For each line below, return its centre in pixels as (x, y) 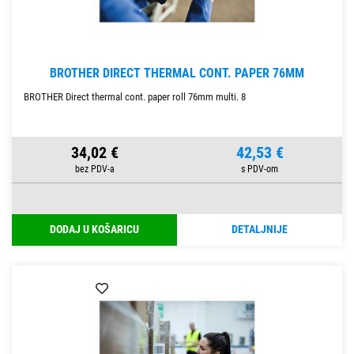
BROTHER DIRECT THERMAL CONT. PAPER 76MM (177, 73)
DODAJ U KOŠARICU (94, 230)
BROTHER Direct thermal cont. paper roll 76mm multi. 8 (135, 97)
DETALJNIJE (260, 230)
